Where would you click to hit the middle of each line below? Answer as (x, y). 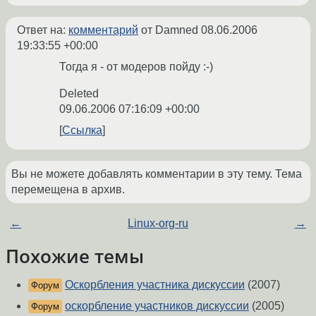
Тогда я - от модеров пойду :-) (136, 67)
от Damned (170, 30)
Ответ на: (43, 30)
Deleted (79, 94)
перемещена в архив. (68, 190)
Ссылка (82, 130)
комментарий (103, 30)
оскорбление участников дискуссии (157, 306)
